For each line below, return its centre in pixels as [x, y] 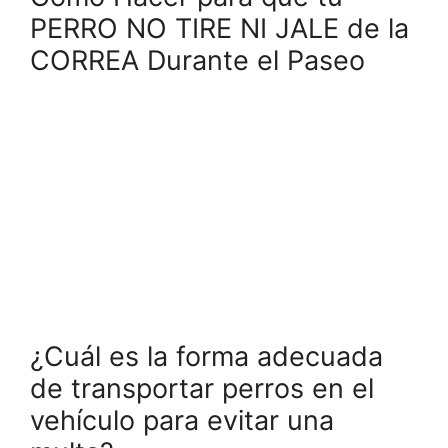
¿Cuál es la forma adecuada [206, 356]
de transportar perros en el [202, 388]
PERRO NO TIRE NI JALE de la [219, 28]
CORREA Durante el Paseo [197, 60]
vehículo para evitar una [182, 420]
